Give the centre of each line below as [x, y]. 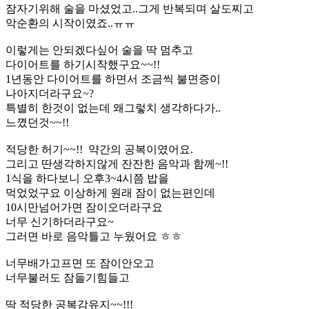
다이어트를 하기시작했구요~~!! [83, 64]
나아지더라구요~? [50, 93]
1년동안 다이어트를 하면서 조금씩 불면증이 [113, 79]
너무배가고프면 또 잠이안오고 [80, 263]
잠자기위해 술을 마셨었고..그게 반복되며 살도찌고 [130, 8]
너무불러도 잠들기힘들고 [68, 277]
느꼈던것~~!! [37, 122]
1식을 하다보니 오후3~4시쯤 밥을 [87, 178]
